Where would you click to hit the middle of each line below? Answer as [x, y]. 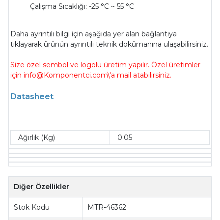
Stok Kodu [32, 207]
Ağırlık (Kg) [37, 137]
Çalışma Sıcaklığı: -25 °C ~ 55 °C [82, 7]
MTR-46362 [107, 207]
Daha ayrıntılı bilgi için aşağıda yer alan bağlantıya [94, 34]
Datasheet [32, 97]
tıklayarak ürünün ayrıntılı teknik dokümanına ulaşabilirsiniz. [110, 44]
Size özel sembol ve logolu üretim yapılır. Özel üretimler [106, 65]
